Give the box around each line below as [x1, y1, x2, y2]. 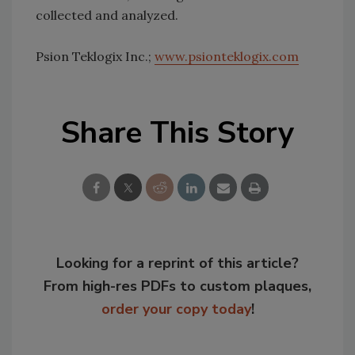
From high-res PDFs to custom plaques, [44, 277, 311, 296]
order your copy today [101, 300, 251, 319]
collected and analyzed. [36, 7, 178, 23]
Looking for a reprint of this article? [56, 254, 299, 273]
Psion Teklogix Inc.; [36, 48, 155, 64]
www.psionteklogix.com [155, 48, 299, 64]
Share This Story [61, 113, 294, 153]
